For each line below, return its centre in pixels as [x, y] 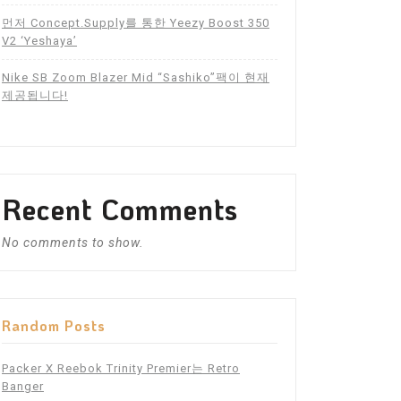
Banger [23, 387]
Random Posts [54, 326]
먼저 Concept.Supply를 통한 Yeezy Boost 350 [136, 23]
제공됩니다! [35, 96]
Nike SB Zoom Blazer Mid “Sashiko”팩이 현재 [136, 78]
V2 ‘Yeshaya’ [39, 41]
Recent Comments [120, 209]
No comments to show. [73, 243]
